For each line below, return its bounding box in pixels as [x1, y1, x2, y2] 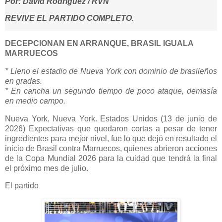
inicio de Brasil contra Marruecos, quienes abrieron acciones [5, 144, 217, 153]
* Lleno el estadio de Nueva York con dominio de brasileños [5, 66, 217, 75]
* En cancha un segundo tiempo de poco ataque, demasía [5, 86, 217, 95]
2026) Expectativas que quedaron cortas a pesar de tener [5, 124, 217, 133]
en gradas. [5, 76, 70, 85]
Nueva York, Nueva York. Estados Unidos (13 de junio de [5, 114, 217, 123]
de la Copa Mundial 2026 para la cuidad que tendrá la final [5, 154, 217, 163]
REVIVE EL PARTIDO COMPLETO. [5, 14, 136, 23]
